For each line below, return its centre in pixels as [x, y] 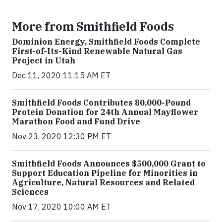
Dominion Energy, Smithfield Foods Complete [106, 42]
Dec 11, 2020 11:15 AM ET [61, 76]
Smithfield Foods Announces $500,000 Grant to [109, 164]
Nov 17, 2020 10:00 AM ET [61, 207]
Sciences [30, 192]
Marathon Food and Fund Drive [76, 122]
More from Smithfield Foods [93, 27]
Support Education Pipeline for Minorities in [105, 173]
